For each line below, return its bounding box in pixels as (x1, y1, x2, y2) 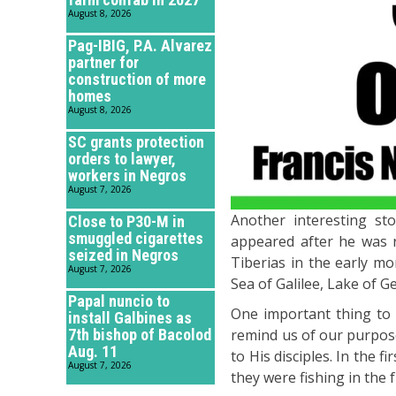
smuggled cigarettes (68, 229, 203, 248)
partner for (68, 53, 139, 72)
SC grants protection (68, 133, 204, 152)
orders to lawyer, (68, 149, 176, 169)
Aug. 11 (68, 342, 118, 362)
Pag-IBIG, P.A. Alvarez (68, 36, 212, 56)
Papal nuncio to (68, 292, 170, 311)
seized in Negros (68, 246, 179, 265)
